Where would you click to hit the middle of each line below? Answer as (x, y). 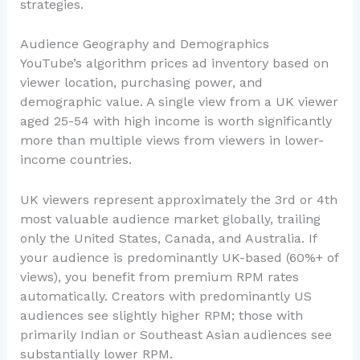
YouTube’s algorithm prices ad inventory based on (174, 63)
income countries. (76, 160)
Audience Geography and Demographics (144, 44)
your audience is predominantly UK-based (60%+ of (179, 257)
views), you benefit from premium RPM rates (159, 276)
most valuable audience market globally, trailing (170, 219)
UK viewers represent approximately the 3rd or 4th (178, 199)
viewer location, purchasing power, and (141, 83)
